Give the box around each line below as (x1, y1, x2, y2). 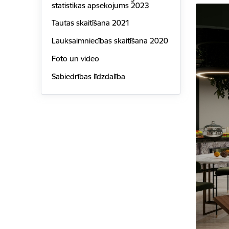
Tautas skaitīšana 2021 (51, 18, 130, 28)
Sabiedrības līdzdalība (51, 71, 125, 81)
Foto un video (51, 53, 99, 63)
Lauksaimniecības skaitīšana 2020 (51, 36, 168, 46)
